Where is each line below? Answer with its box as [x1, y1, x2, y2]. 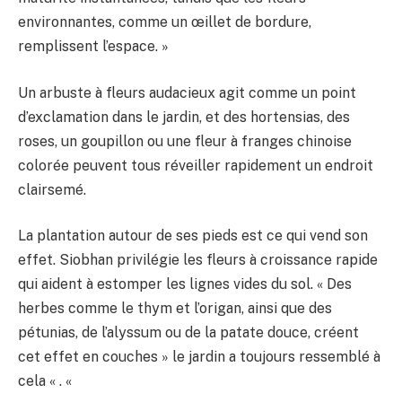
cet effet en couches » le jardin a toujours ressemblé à [18, 348, 380, 366]
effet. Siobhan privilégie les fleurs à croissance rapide [18, 251, 378, 269]
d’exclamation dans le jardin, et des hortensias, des [18, 108, 350, 126]
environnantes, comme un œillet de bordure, [18, 13, 311, 31]
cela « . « [18, 372, 75, 390]
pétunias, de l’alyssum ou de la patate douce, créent [18, 324, 359, 342]
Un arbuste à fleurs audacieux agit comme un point [18, 83, 356, 101]
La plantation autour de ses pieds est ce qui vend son [18, 227, 368, 245]
